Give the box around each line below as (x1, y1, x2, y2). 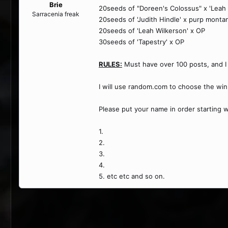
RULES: (99, 60, 122, 68)
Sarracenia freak (32, 10, 79, 18)
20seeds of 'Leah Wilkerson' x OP (99, 26, 205, 35)
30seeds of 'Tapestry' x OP (99, 38, 184, 46)
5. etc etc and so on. (99, 172, 165, 180)
